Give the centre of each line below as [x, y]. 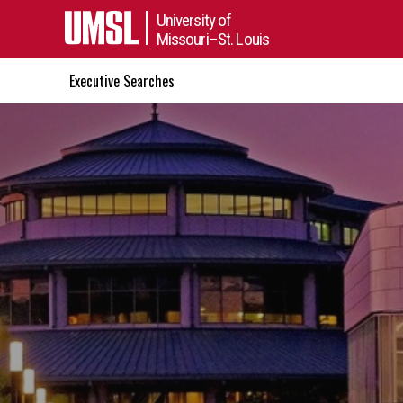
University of [194, 20]
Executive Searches [122, 81]
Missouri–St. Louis [213, 39]
